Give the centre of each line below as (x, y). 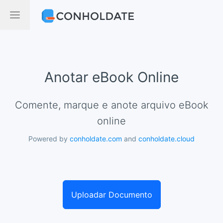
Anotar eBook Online (111, 77)
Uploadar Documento (111, 195)
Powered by (49, 139)
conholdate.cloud (167, 139)
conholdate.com (96, 139)
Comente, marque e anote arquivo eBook (18, 105)
